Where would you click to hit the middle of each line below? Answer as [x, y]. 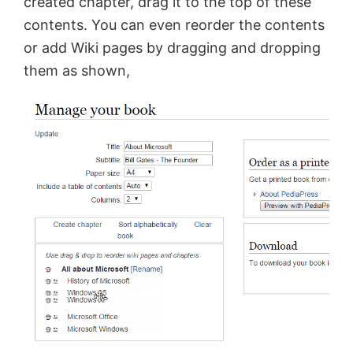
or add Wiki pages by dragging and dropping [172, 48]
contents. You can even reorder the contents [174, 25]
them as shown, [77, 71]
